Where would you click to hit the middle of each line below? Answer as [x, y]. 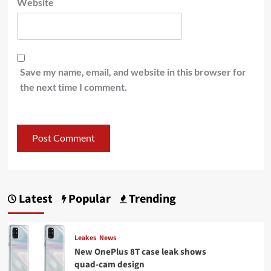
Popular [88, 199]
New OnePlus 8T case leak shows [140, 252]
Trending [151, 199]
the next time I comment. [73, 87]
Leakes [85, 238]
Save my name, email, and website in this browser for [133, 71]
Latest [34, 199]
